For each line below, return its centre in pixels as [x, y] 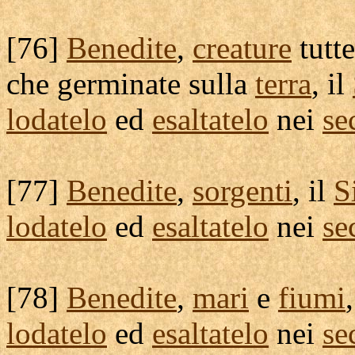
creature [242, 48]
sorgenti [242, 191]
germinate [119, 84]
